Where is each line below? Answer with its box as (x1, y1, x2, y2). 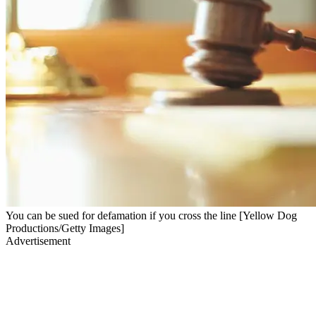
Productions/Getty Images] (6, 221, 124, 234)
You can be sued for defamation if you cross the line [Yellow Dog (6, 209, 297, 221)
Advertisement (6, 234, 71, 247)
